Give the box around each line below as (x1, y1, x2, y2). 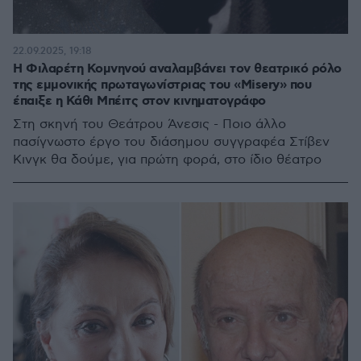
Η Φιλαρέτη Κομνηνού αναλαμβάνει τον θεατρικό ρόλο (13, 60, 342, 77)
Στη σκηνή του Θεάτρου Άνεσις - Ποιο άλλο (13, 117, 286, 132)
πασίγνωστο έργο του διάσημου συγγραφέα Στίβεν (13, 135, 330, 150)
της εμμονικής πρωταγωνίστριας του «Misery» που (13, 77, 311, 93)
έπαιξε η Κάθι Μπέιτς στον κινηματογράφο (13, 93, 266, 110)
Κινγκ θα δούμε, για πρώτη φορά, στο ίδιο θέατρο (13, 152, 322, 168)
